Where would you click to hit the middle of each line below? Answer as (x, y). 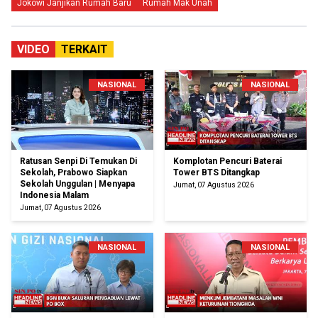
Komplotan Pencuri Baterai (227, 161)
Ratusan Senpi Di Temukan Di (78, 161)
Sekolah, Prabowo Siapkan (73, 173)
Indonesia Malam (54, 196)
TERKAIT (84, 50)
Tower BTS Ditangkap (216, 173)
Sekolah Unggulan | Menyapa (77, 184)
